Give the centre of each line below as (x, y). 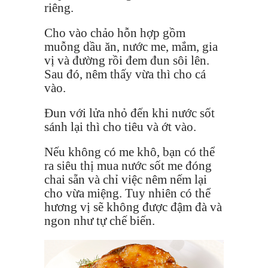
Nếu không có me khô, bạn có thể (130, 152)
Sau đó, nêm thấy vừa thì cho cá (125, 74)
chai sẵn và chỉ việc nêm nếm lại (126, 179)
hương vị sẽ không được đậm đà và (133, 207)
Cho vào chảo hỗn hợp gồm (115, 33)
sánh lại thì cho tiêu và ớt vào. (120, 127)
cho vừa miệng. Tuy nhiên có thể (127, 193)
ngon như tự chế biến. (101, 220)
